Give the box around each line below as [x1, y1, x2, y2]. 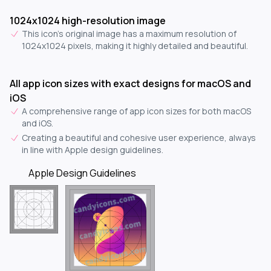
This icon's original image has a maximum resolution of [22, 28, 237, 39]
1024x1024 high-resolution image [10, 14, 166, 27]
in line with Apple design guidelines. [22, 144, 163, 155]
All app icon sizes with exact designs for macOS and [10, 77, 251, 90]
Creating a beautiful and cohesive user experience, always [22, 132, 256, 143]
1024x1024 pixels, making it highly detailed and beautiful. [22, 40, 248, 51]
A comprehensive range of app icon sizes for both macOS [22, 105, 251, 117]
